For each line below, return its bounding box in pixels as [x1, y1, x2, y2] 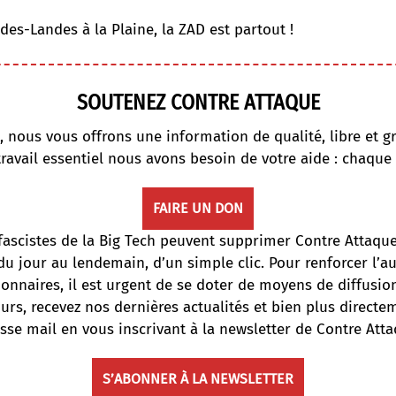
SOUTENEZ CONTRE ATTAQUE [76, 89, 320, 115]
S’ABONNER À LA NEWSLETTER [103, 369, 293, 387]
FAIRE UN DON [153, 199, 243, 217]
